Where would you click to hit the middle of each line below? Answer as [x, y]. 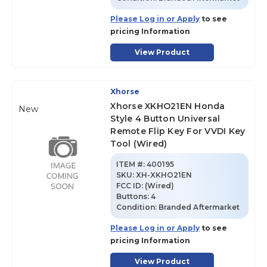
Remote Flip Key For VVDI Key [178, 131]
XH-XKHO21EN [164, 175]
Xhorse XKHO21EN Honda [168, 106]
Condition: [138, 207]
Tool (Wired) [139, 144]
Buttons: [134, 196]
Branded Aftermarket [199, 207]
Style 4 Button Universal [165, 119]
